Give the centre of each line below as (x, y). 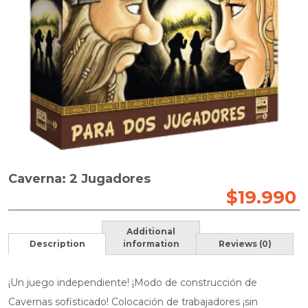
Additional (151, 232)
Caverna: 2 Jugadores (79, 179)
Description (57, 244)
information (151, 244)
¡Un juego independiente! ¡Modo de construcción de (133, 283)
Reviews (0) (245, 244)
